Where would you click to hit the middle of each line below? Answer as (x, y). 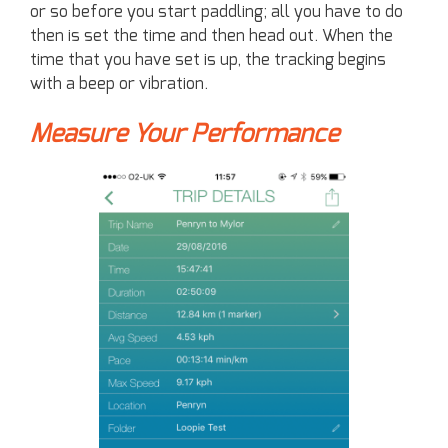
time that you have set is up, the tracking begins (208, 60)
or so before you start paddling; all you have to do (216, 12)
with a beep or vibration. (119, 84)
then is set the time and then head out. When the (211, 36)
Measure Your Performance (184, 134)
